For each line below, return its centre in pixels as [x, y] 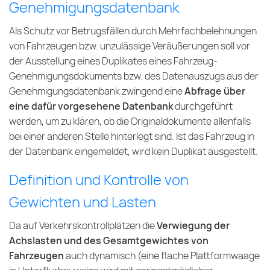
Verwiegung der [193, 226]
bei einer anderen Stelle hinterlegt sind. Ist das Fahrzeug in [132, 137]
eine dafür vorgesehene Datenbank [92, 107]
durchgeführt [204, 107]
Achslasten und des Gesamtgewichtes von [109, 241]
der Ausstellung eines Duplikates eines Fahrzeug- [113, 61]
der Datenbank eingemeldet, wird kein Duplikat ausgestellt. [133, 152]
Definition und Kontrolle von [99, 180]
